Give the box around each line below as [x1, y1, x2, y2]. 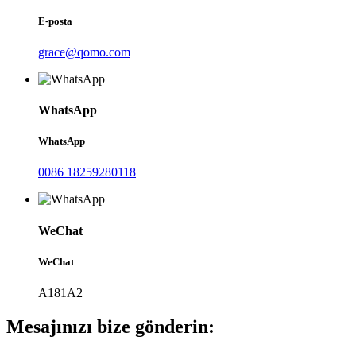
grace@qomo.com [38, 44, 130, 59]
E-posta [38, 14, 72, 27]
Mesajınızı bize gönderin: [6, 315, 215, 337]
